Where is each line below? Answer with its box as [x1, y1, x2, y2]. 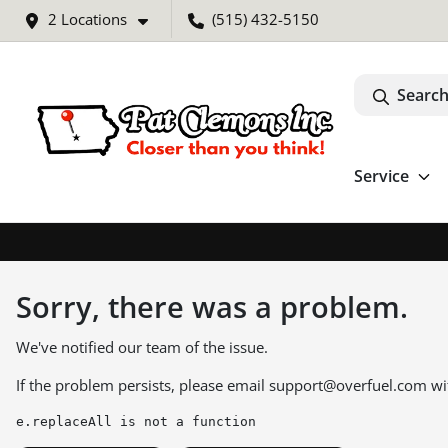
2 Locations [48, 9, 127, 29]
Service [354, 164, 409, 187]
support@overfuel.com [269, 374, 427, 395]
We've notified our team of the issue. [16, 336, 268, 357]
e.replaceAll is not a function [16, 413, 256, 429]
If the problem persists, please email [16, 374, 269, 395]
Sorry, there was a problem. [16, 286, 408, 326]
